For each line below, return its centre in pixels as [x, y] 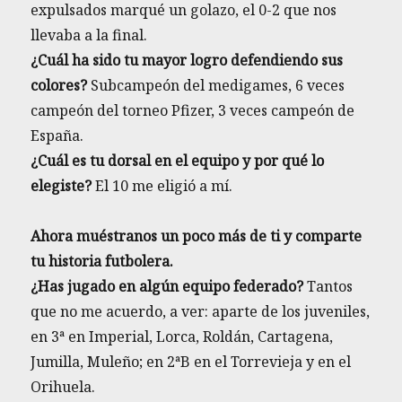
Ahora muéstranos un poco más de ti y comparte [197, 236]
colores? [59, 86]
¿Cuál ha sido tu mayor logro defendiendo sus [187, 61]
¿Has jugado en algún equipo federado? [167, 287]
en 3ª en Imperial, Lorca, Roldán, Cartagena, [182, 337]
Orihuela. [63, 387]
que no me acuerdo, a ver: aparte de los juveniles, [201, 312]
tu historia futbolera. [102, 262]
